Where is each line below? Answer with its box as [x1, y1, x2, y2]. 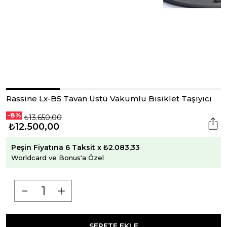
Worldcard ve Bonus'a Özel [11, 154, 104, 162]
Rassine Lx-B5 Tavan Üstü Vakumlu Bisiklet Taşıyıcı [6, 93, 212, 103]
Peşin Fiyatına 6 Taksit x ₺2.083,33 [11, 143, 140, 153]
